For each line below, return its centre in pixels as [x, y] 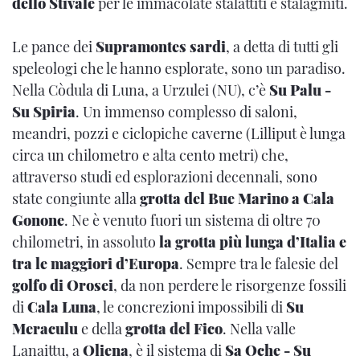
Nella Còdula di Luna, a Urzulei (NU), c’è [141, 90]
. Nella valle [259, 329]
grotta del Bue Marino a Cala [237, 199]
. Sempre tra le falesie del [259, 264]
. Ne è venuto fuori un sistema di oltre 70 [192, 221]
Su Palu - [300, 90]
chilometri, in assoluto [86, 242]
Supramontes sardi [161, 47]
